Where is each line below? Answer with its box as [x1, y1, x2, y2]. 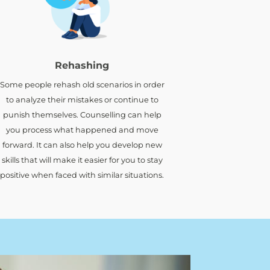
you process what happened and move [5, 125, 159, 134]
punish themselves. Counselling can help [2, 110, 162, 119]
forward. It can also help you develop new [2, 140, 162, 149]
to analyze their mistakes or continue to [5, 95, 159, 104]
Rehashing [55, 59, 109, 71]
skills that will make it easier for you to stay [1, 155, 163, 165]
